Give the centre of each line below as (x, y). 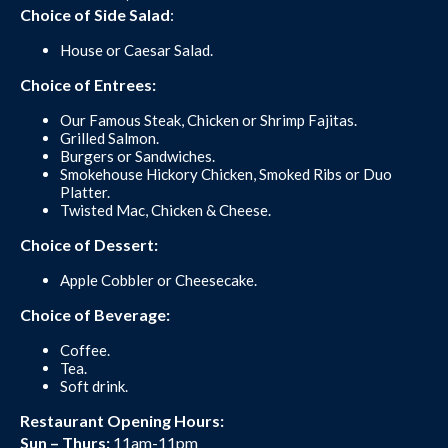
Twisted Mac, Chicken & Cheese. (165, 210)
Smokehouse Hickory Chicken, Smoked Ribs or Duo (226, 174)
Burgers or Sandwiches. (137, 156)
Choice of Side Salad (95, 15)
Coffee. (85, 350)
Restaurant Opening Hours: (122, 421)
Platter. (85, 192)
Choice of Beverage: (95, 315)
